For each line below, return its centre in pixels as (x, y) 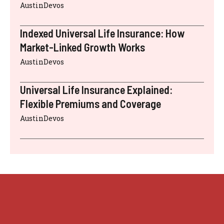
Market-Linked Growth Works (82, 47)
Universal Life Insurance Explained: (96, 90)
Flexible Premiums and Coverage (90, 104)
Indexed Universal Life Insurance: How (102, 33)
